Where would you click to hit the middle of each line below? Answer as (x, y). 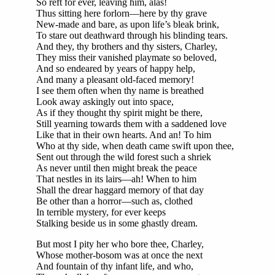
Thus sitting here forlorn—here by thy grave (122, 14)
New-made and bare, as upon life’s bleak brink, (128, 25)
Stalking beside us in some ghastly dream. (117, 223)
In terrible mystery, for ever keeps (101, 212)
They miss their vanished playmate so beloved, (126, 58)
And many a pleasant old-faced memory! (115, 80)
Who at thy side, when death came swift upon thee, (135, 146)
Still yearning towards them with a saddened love (131, 124)
